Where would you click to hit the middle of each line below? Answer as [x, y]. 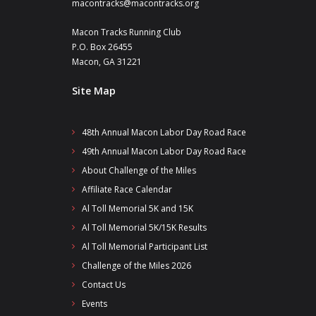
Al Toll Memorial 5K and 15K [138, 208]
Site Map [94, 91]
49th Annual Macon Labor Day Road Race [164, 151]
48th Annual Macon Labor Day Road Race [164, 132]
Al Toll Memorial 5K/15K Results [144, 227]
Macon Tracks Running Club [127, 32]
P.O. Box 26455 [102, 47]
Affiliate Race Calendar [127, 189]
